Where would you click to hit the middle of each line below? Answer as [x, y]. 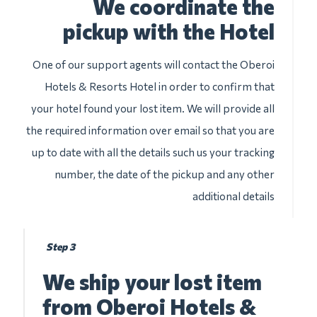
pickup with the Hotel [169, 31]
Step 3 [60, 247]
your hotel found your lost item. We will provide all [153, 108]
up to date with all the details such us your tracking [153, 152]
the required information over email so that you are [150, 130]
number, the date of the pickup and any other [165, 174]
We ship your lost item [152, 281]
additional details [234, 196]
